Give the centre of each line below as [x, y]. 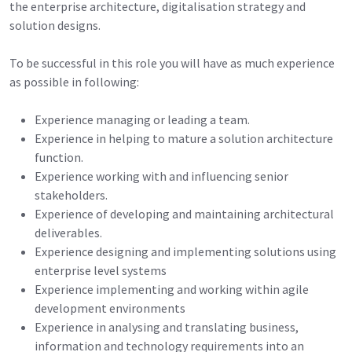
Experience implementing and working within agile [172, 289]
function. [59, 157]
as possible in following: [74, 81]
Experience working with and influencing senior [161, 176]
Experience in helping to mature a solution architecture [184, 138]
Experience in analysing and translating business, [167, 326]
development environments [110, 308]
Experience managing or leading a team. [142, 119]
